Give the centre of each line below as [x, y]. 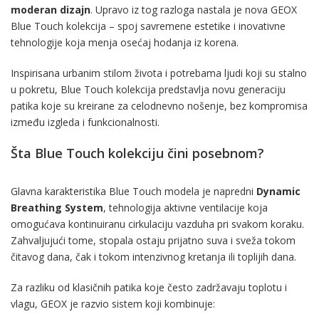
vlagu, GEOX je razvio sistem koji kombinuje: [113, 303]
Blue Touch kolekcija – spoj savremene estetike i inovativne [148, 26]
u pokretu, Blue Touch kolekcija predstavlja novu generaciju [148, 89]
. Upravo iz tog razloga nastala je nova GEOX [194, 9]
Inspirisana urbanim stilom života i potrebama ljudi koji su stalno [159, 73]
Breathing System [57, 207]
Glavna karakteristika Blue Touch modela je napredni [134, 191]
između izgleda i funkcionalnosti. [85, 122]
